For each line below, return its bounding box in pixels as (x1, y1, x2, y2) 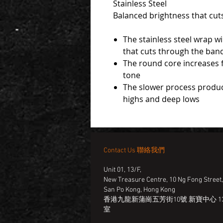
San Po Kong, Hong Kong (104, 186, 175, 195)
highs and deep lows (123, 94, 200, 105)
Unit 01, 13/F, (104, 166, 143, 175)
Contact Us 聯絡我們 (104, 146, 165, 155)
